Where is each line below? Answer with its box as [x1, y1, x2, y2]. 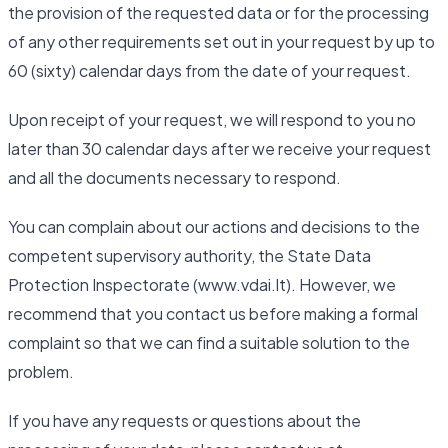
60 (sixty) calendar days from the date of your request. [8, 60, 411, 82]
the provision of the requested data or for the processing [8, 2, 429, 24]
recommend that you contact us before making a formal [8, 303, 418, 325]
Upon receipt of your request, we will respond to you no [8, 109, 416, 131]
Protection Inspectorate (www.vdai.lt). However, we [8, 274, 396, 296]
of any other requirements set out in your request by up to [8, 31, 435, 53]
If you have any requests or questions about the [8, 410, 361, 432]
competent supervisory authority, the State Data [8, 245, 371, 267]
